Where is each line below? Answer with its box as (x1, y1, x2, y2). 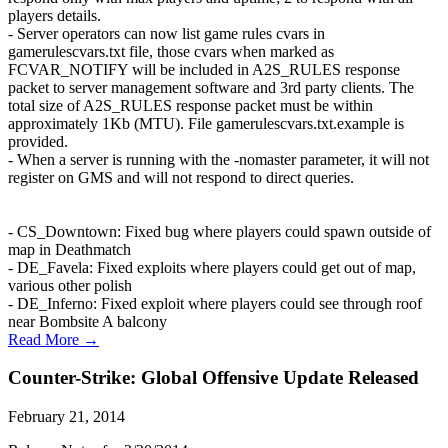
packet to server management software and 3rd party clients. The (8, 78, 414, 96)
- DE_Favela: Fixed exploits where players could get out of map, (8, 258, 416, 276)
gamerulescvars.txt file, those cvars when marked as (8, 42, 334, 60)
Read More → (8, 330, 99, 348)
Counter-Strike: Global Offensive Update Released (8, 367, 419, 389)
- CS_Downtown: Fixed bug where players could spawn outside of (8, 222, 431, 240)
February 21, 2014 (8, 408, 125, 426)
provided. (8, 132, 68, 150)
